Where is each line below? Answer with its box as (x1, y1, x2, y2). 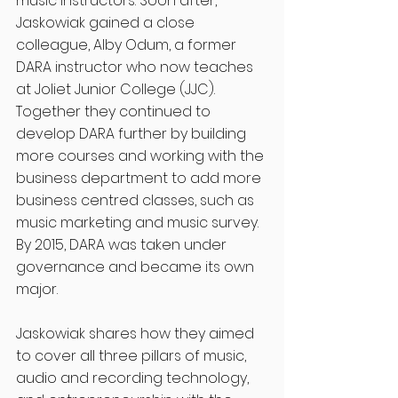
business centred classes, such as (16, 190, 258, 211)
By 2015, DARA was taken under (16, 235, 230, 256)
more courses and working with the (16, 146, 267, 167)
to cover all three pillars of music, (16, 346, 250, 367)
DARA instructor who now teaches (16, 57, 257, 78)
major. (16, 279, 61, 300)
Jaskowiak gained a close (16, 12, 198, 34)
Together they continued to (16, 101, 214, 123)
